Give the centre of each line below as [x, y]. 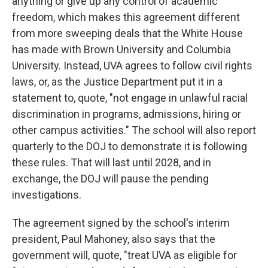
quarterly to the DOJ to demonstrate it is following [130, 146]
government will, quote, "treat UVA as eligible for [124, 255]
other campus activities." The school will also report [134, 130]
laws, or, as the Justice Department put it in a [117, 82]
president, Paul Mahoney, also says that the [114, 239]
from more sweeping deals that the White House [127, 33]
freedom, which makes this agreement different [126, 17]
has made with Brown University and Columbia [121, 49]
